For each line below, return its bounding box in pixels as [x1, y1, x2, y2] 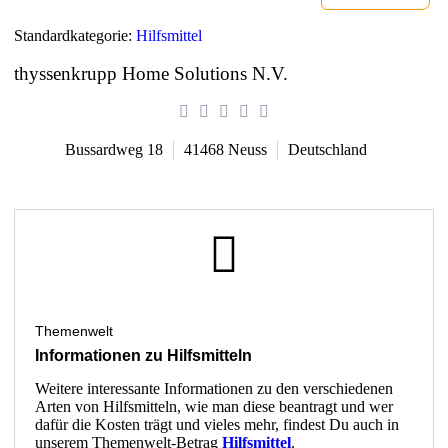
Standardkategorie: [14, 26, 136, 44]
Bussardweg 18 [65, 140, 163, 158]
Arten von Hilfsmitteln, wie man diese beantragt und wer [35, 397, 393, 415]
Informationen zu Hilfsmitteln [35, 346, 252, 364]
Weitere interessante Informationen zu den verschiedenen [35, 379, 393, 397]
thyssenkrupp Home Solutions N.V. [14, 62, 288, 84]
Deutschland [288, 140, 367, 158]
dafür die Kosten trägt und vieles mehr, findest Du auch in [35, 415, 399, 433]
